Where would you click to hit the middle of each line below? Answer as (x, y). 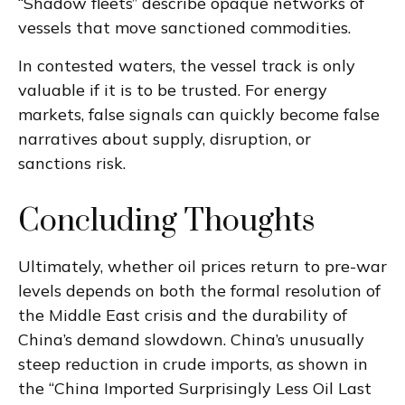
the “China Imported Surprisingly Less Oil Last (195, 388)
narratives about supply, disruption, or (165, 138)
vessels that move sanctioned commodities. (184, 27)
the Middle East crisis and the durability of (183, 315)
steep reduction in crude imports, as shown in (193, 363)
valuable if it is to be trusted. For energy (173, 89)
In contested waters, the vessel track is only (187, 65)
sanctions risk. (72, 163)
